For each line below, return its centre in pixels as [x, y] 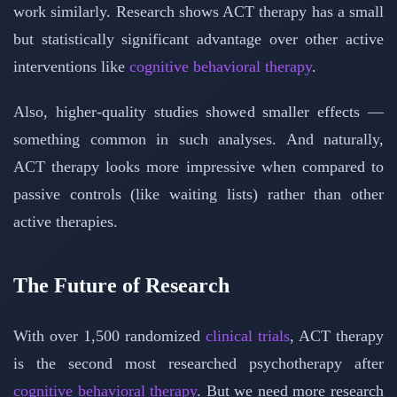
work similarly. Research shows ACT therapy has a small [198, 12]
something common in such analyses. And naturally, [198, 140]
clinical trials [248, 336]
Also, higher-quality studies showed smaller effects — [198, 112]
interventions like [71, 67]
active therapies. [66, 222]
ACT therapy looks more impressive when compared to [198, 167]
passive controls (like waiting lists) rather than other [198, 195]
